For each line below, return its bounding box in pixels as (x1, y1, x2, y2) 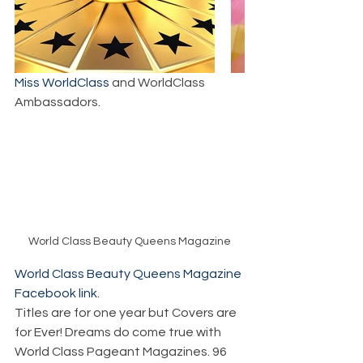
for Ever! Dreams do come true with (15, 326, 224, 340)
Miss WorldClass (15, 75, 109, 89)
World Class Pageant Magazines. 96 (15, 345, 229, 359)
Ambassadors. (15, 95, 100, 109)
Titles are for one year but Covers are (15, 306, 239, 320)
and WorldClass (109, 75, 207, 89)
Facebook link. (15, 287, 100, 301)
